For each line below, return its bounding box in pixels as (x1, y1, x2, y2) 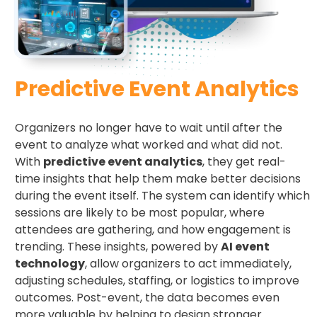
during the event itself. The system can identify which (15, 187, 310, 204)
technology (15, 255, 85, 272)
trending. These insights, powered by (15, 238, 221, 255)
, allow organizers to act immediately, (85, 255, 292, 272)
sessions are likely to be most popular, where (15, 204, 265, 221)
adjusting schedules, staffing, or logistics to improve (15, 272, 299, 289)
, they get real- (202, 153, 286, 170)
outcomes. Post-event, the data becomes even (15, 289, 279, 306)
